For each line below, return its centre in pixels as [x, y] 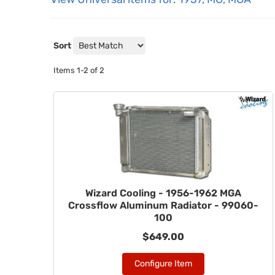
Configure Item [163, 264]
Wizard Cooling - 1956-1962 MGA [163, 193]
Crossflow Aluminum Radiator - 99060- [163, 205]
